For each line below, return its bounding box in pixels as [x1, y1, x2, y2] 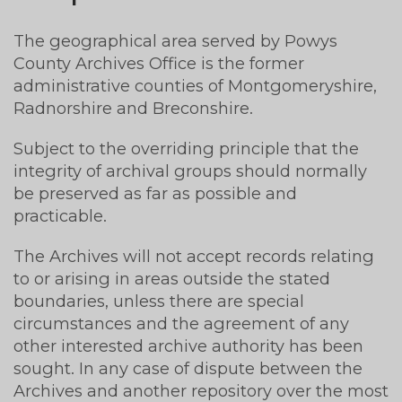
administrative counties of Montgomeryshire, [13, 75, 377, 97]
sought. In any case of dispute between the [13, 358, 363, 380]
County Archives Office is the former [13, 53, 304, 74]
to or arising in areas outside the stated [13, 268, 330, 290]
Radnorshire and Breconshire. [13, 98, 253, 119]
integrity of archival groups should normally [13, 161, 367, 182]
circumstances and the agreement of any [13, 313, 349, 335]
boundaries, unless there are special [13, 291, 304, 312]
